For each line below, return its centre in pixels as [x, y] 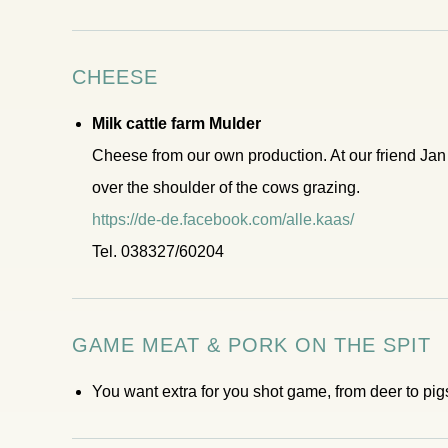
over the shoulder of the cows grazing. [226, 187]
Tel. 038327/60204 [158, 251]
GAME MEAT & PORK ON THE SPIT [251, 345]
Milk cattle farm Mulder [176, 123]
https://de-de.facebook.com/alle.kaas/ [223, 219]
